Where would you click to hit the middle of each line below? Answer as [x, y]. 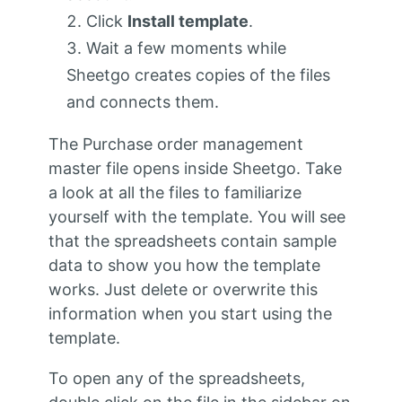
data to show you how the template [184, 266]
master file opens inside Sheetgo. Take [195, 169]
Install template [188, 22]
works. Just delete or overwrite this [183, 290]
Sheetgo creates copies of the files [198, 75]
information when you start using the [190, 314]
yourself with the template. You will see [197, 217]
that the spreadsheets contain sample [192, 241]
